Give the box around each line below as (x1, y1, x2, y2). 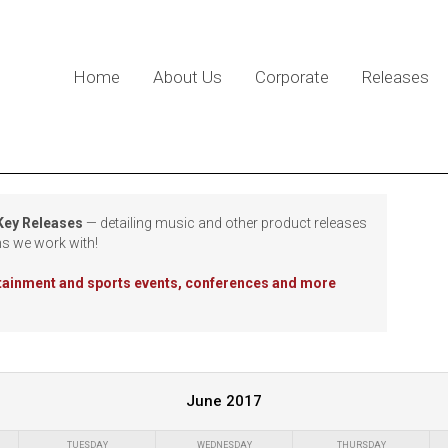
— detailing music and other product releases (83, 215, 367, 231)
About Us (152, 67, 222, 87)
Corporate (254, 67, 329, 87)
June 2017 (186, 392, 262, 410)
